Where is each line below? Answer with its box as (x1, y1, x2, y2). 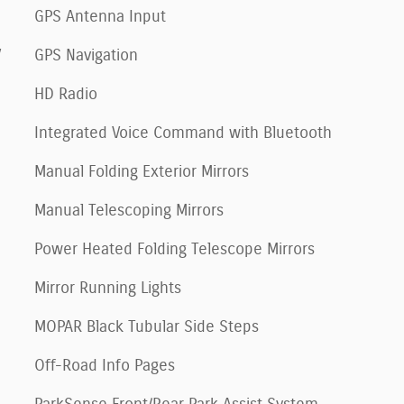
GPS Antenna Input (34, 8, 166, 25)
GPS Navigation (34, 47, 138, 64)
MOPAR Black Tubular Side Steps (34, 318, 259, 335)
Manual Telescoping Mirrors (34, 202, 224, 219)
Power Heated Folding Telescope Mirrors (34, 241, 315, 258)
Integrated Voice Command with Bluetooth (34, 124, 332, 142)
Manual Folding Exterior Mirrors (34, 163, 249, 180)
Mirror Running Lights (34, 280, 181, 297)
